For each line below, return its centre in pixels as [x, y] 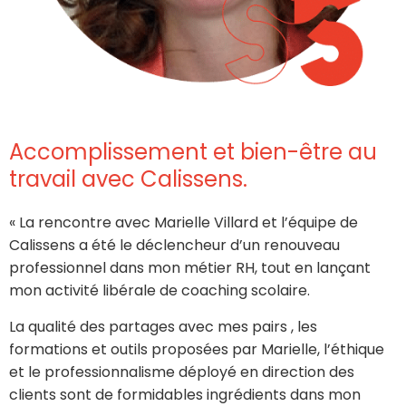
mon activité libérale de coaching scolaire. [159, 291]
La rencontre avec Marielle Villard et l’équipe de [188, 223]
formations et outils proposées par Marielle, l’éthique [197, 349]
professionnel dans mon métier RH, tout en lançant [190, 268]
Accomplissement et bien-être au [193, 152]
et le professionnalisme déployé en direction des [182, 372]
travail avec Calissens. [128, 179]
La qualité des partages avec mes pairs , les [163, 326]
